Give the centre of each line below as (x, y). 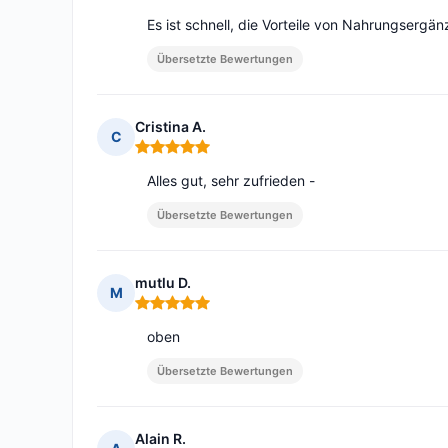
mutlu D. (163, 283)
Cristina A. (170, 127)
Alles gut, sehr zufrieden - (231, 181)
